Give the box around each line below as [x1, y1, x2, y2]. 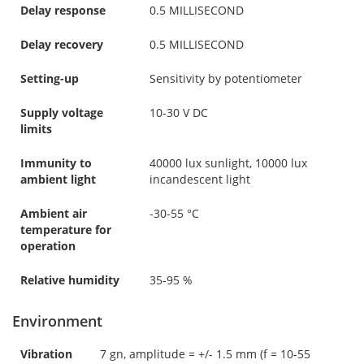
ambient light [20, 171, 96, 187]
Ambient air [20, 205, 87, 221]
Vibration [20, 345, 72, 362]
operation [20, 237, 76, 253]
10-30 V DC [149, 104, 208, 120]
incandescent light [149, 171, 250, 187]
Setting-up [20, 70, 79, 86]
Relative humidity [20, 271, 119, 288]
